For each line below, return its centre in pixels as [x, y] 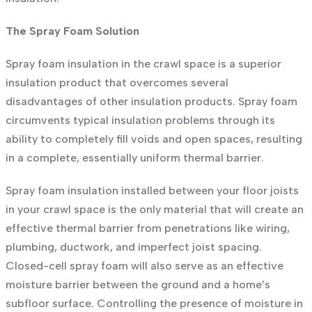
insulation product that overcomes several [117, 82]
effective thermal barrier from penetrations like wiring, [147, 228]
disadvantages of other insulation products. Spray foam [151, 101]
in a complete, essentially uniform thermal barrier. [134, 157]
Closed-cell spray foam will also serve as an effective [144, 265]
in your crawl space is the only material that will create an [154, 209]
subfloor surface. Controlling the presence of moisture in [154, 303]
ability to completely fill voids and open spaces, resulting [154, 139]
